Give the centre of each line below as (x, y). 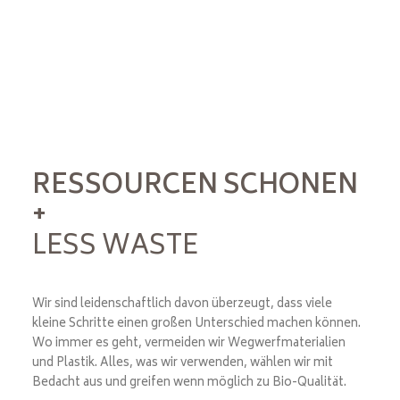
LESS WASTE (115, 248)
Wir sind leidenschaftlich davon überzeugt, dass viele (182, 305)
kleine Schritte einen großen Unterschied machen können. (196, 325)
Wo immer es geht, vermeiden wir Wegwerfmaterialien (189, 344)
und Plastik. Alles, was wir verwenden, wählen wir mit (183, 364)
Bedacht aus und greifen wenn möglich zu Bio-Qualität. (189, 383)
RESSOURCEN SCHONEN (195, 187)
